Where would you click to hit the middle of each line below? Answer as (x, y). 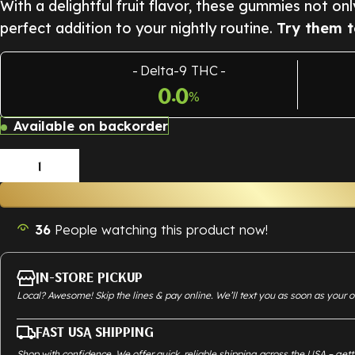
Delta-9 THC (179, 71)
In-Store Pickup (89, 278)
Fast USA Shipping (95, 333)
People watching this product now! (161, 230)
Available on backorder (91, 126)
